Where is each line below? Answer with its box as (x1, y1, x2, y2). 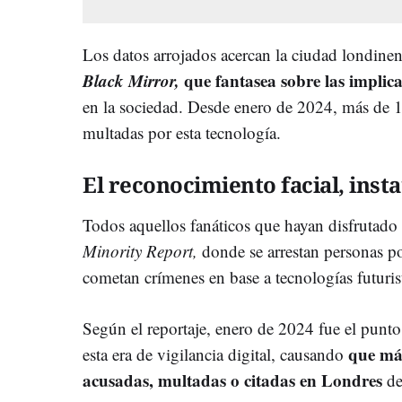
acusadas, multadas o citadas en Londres (83, 367, 387, 392)
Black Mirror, (83, 67, 184, 92)
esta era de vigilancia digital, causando (83, 342, 348, 365)
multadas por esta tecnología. (83, 120, 281, 144)
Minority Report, (83, 239, 202, 262)
